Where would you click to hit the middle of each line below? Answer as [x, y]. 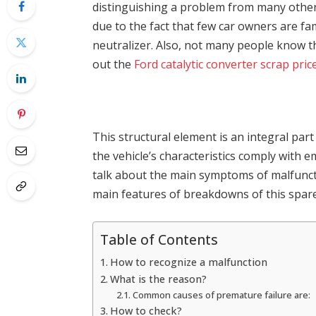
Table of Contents [159, 240]
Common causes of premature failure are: [221, 294]
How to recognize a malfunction [189, 262]
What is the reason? [159, 279]
